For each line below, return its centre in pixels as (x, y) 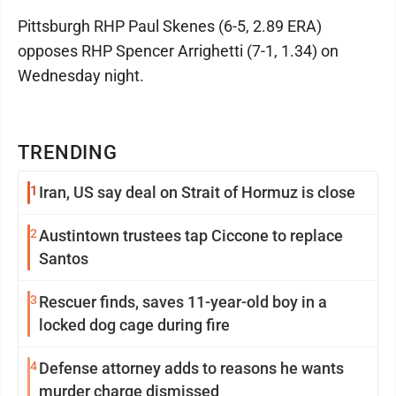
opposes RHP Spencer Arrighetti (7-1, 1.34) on (178, 51)
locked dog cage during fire (134, 325)
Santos (64, 259)
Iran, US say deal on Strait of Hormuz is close (197, 192)
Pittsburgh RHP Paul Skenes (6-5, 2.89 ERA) (170, 26)
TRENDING (68, 152)
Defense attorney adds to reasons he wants (191, 368)
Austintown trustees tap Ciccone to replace (191, 236)
